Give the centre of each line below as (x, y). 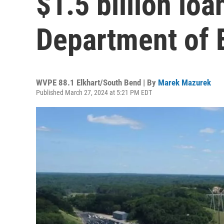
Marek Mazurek (184, 82)
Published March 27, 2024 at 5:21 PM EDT (94, 92)
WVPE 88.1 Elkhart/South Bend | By (97, 82)
